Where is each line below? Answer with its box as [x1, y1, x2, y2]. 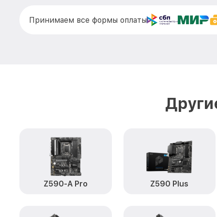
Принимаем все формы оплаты [29, 15, 147, 25]
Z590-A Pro [43, 179, 88, 188]
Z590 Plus [150, 179, 189, 188]
